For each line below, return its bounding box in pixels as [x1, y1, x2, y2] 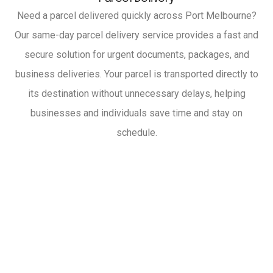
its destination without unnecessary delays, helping [27, 88, 246, 100]
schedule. [116, 127, 157, 139]
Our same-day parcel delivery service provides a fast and [15, 29, 258, 41]
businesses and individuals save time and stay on [30, 107, 243, 119]
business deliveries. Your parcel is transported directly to [15, 68, 258, 80]
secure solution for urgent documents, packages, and [24, 49, 249, 61]
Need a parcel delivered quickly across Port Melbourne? [16, 10, 257, 22]
